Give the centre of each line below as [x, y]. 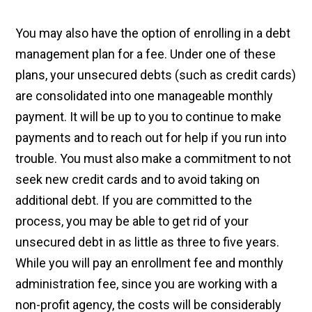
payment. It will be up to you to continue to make [149, 116]
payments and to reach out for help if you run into [151, 137]
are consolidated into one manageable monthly [145, 95]
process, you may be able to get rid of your [132, 221]
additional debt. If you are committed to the [134, 200]
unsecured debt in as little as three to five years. [148, 242]
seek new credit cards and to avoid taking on [138, 179]
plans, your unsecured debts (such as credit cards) [156, 75]
